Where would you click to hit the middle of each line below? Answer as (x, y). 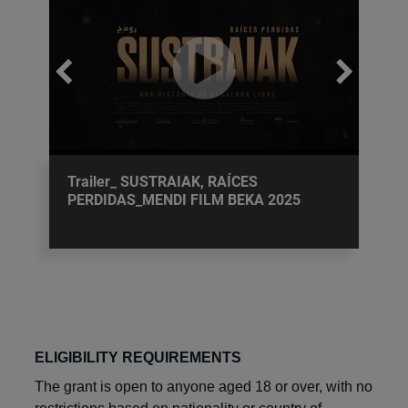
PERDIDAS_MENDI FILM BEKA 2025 (184, 199)
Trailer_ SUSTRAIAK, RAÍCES (163, 181)
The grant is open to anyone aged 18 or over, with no (204, 386)
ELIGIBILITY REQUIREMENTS (138, 357)
